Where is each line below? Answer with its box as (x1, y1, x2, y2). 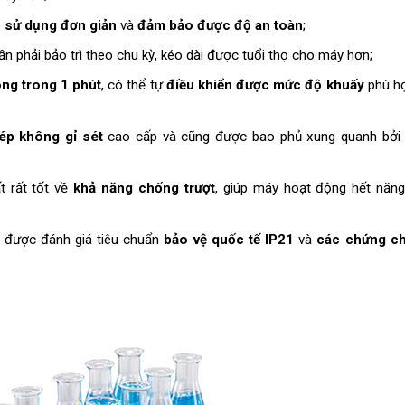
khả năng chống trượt (73, 180, 215, 197)
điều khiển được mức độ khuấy (165, 77, 364, 94)
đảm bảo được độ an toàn (137, 16, 303, 33)
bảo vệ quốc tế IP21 (164, 231, 295, 249)
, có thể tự (101, 77, 166, 94)
